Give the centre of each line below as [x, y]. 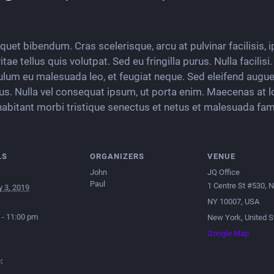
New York [224, 217]
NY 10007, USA [233, 202]
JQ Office [224, 172]
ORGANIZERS [117, 156]
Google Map [228, 233]
